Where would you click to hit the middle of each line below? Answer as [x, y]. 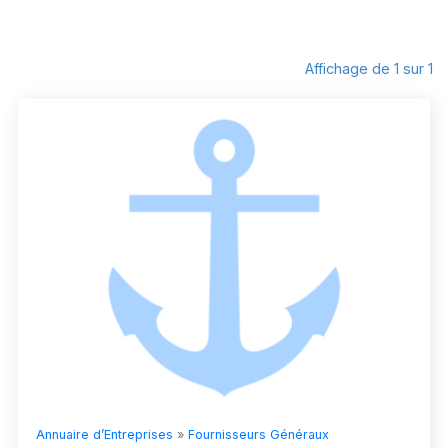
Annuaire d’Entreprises [104, 435]
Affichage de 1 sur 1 [369, 69]
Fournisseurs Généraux [258, 435]
